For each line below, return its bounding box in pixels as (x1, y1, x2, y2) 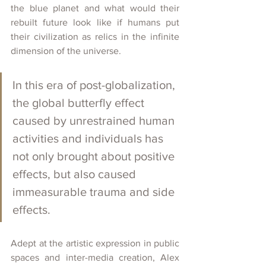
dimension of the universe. (11, 45, 121, 56)
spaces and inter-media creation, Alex (11, 252, 179, 262)
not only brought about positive (12, 149, 178, 163)
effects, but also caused (12, 167, 139, 180)
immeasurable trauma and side (12, 185, 178, 198)
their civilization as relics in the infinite (11, 31, 179, 42)
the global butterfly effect (12, 96, 147, 109)
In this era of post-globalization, (12, 78, 178, 91)
